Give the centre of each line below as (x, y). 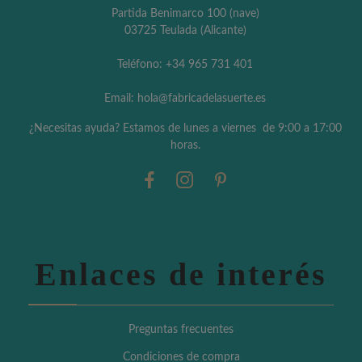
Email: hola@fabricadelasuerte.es (185, 98)
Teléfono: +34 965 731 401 (185, 64)
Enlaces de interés (181, 274)
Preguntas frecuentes (181, 329)
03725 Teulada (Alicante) (185, 30)
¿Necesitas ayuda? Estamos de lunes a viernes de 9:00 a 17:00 (185, 128)
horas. (185, 145)
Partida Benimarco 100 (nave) (185, 13)
